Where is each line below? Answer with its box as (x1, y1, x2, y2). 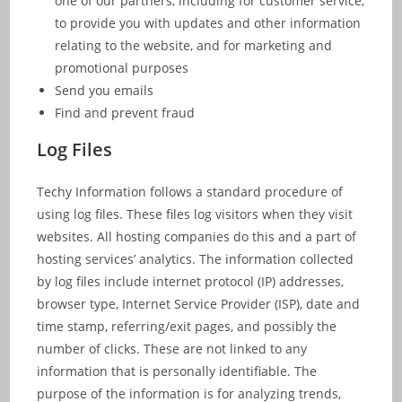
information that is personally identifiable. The (37, 363, 318, 380)
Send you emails (55, 82, 154, 99)
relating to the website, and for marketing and (55, 37, 333, 54)
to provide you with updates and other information (55, 14, 362, 31)
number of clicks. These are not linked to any (37, 340, 308, 357)
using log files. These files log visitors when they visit (37, 205, 354, 223)
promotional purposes (55, 59, 189, 76)
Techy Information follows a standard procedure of (37, 183, 344, 200)
